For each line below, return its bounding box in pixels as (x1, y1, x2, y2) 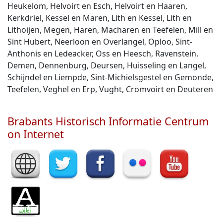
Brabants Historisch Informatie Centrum (7, 114, 209, 128)
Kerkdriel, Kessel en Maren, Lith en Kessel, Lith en (7, 12, 192, 23)
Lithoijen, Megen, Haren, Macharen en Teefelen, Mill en (7, 24, 213, 35)
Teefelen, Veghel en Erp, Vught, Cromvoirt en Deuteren (7, 84, 213, 95)
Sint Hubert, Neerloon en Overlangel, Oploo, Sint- (7, 36, 192, 47)
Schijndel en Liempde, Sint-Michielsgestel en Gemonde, (7, 72, 214, 83)
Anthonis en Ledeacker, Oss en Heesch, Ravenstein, (7, 48, 198, 59)
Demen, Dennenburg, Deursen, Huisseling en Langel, (7, 60, 206, 71)
